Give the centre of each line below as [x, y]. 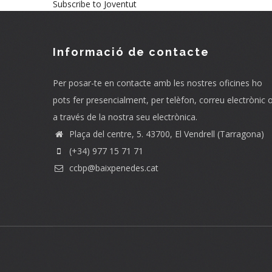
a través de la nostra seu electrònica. [125, 117]
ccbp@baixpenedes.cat [113, 168]
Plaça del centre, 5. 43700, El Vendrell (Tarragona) [165, 134]
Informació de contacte [131, 52]
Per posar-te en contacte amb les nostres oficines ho [158, 83]
